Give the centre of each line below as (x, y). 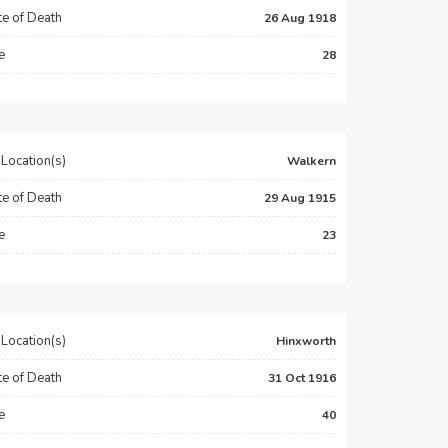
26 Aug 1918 (300, 18)
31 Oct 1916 (302, 378)
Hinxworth (306, 341)
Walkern (311, 161)
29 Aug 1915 (300, 198)
